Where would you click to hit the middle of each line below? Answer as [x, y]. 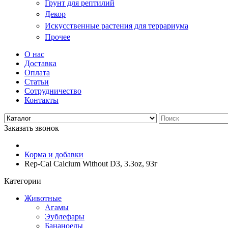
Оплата [37, 73]
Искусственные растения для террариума [117, 25]
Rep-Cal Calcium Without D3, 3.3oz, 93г [91, 164]
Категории [23, 181]
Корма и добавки [54, 155]
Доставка [40, 64]
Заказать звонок [32, 128]
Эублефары [65, 217]
